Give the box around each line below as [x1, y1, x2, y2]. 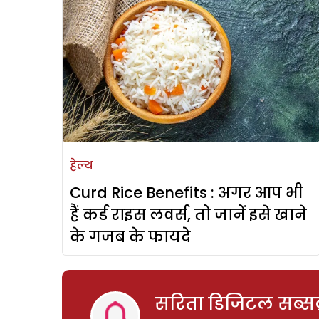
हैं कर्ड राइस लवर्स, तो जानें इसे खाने [70, 204, 307, 226]
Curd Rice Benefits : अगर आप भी [70, 182, 303, 204]
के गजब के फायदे [70, 226, 191, 248]
